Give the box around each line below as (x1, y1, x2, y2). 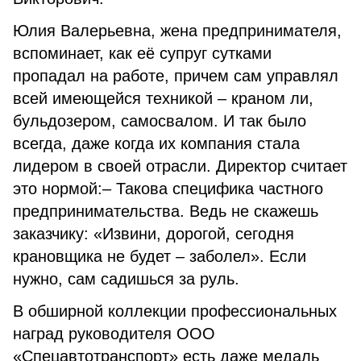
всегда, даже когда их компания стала (13, 135, 300, 152)
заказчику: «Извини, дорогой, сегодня (13, 225, 294, 243)
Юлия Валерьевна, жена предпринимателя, (13, 22, 342, 39)
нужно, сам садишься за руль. (13, 270, 239, 288)
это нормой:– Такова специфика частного (13, 180, 323, 197)
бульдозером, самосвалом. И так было (13, 112, 306, 130)
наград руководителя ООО (13, 325, 215, 342)
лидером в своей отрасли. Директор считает (13, 157, 347, 175)
